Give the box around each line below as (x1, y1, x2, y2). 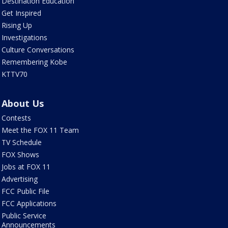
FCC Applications (1, 198, 56, 208)
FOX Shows (1, 149, 39, 159)
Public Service (1, 210, 46, 220)
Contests (1, 112, 31, 123)
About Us (1, 97, 44, 109)
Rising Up (1, 20, 32, 30)
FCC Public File (1, 186, 49, 196)
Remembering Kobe (1, 56, 67, 67)
